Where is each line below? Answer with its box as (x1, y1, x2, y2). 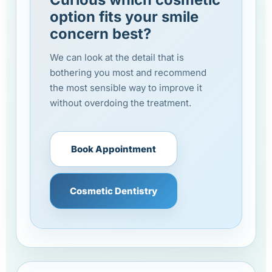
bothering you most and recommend (50, 67, 206, 79)
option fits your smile (50, 8, 199, 26)
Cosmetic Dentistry (70, 185, 157, 197)
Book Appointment (71, 143, 156, 155)
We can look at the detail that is (50, 52, 184, 64)
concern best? (50, 25, 151, 43)
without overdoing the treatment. (50, 97, 191, 109)
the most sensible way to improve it (50, 82, 202, 94)
